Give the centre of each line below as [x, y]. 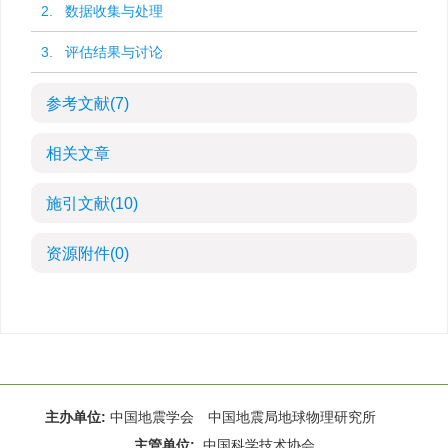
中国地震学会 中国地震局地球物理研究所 [256, 417]
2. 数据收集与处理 [102, 11]
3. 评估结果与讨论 [102, 52]
